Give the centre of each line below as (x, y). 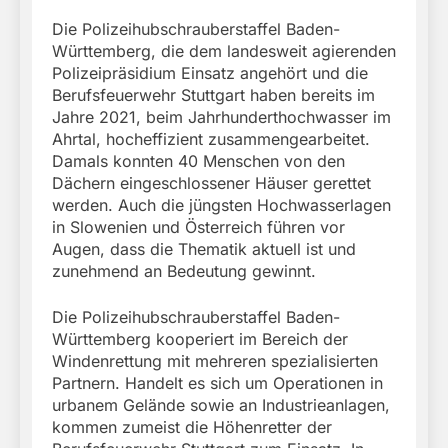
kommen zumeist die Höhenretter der (192, 426)
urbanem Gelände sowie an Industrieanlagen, (221, 404)
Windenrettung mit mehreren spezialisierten (215, 360)
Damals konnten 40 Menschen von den (198, 160)
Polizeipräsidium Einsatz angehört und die (210, 72)
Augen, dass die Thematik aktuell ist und (204, 248)
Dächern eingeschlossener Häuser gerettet (211, 182)
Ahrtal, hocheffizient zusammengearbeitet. (211, 138)
